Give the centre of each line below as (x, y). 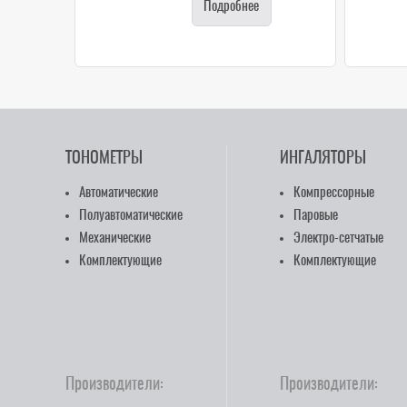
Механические (115, 238)
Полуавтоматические (131, 215)
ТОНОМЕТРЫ (104, 159)
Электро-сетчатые (338, 238)
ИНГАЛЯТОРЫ (323, 159)
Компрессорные (333, 193)
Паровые (315, 215)
